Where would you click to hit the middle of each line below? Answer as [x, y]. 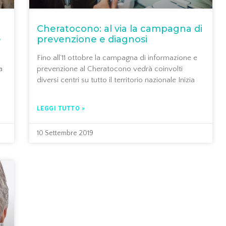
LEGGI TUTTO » [61, 109]
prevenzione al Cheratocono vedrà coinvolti [109, 69]
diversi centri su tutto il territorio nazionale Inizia [116, 80]
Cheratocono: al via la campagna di [119, 29]
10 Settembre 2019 [65, 133]
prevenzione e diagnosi [92, 40]
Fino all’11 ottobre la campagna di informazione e [117, 58]
